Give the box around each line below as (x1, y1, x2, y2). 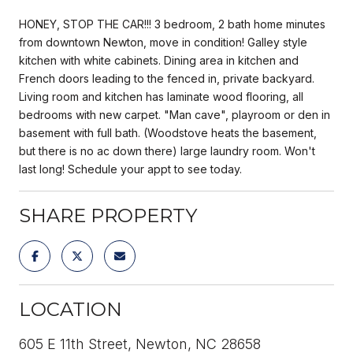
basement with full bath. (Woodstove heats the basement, (19, 125, 317, 139)
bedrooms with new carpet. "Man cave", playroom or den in (19, 107, 330, 121)
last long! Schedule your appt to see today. (19, 162, 242, 176)
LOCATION (19, 297, 122, 321)
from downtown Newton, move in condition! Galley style (19, 35, 307, 49)
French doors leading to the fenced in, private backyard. (19, 71, 314, 85)
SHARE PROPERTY (19, 203, 197, 227)
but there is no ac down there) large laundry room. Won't (19, 143, 315, 158)
